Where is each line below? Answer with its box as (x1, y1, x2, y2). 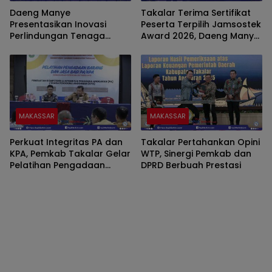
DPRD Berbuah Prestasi (141, 159, 241, 172)
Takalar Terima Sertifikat (141, 6, 251, 19)
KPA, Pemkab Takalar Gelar (10, 148, 131, 160)
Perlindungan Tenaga (10, 29, 105, 42)
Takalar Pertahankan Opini (141, 136, 260, 149)
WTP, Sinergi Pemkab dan (141, 148, 251, 160)
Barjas (10, 171, 38, 183)
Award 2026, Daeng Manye (141, 29, 259, 42)
